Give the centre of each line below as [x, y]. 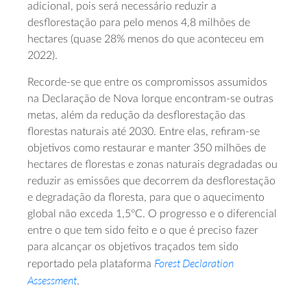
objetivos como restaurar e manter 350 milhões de [147, 148]
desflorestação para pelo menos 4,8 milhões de [139, 23]
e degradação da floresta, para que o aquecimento [146, 198]
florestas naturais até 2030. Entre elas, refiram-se [144, 132]
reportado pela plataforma [91, 264]
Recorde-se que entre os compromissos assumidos [147, 83]
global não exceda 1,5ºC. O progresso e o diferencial [152, 214]
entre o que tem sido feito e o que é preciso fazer [143, 231]
